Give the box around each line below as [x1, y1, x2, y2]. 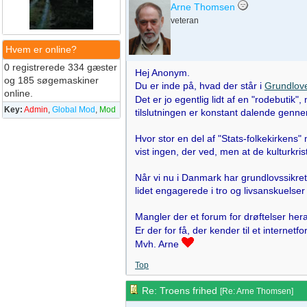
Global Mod [52, 105, 95, 114]
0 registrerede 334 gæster [4, 62, 117, 73]
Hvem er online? [5, 44, 77, 55]
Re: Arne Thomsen [222, 286, 291, 296]
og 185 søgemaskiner [4, 75, 99, 86]
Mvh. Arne [135, 238, 182, 249]
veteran [171, 16, 199, 25]
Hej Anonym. [135, 67, 190, 78]
